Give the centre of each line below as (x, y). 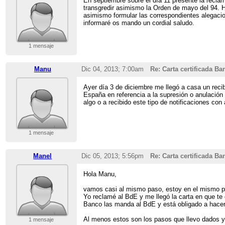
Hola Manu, (100, 174)
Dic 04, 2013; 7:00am (112, 69)
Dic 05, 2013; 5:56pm (112, 156)
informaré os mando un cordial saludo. (139, 23)
